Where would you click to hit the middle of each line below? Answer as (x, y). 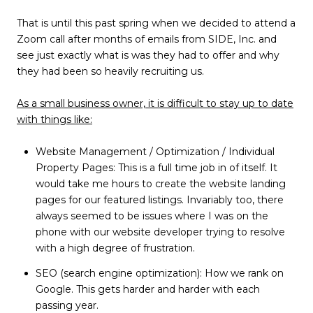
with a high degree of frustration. (115, 248)
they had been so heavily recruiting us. (110, 71)
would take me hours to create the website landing (160, 183)
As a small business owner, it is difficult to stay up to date (155, 103)
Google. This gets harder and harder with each (147, 289)
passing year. (67, 305)
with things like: (54, 119)
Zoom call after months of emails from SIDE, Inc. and (147, 39)
